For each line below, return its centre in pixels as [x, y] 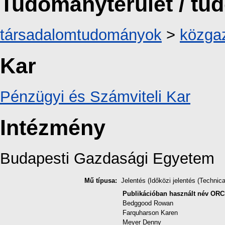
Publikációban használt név [165, 194]
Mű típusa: [101, 181]
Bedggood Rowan [148, 203]
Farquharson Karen [150, 213]
